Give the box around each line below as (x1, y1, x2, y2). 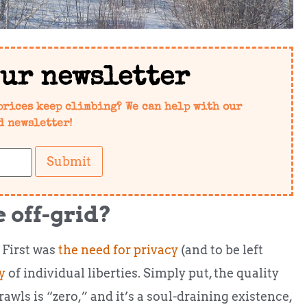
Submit (47, 153, 92, 169)
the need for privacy (58, 242, 178, 257)
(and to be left (178, 242, 263, 257)
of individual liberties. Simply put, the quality (5, 265, 279, 280)
